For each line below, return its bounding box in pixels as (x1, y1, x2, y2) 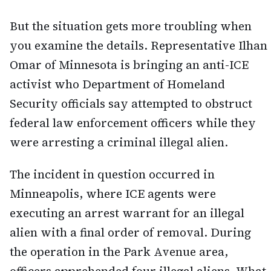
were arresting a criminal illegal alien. (10, 134, 228, 151)
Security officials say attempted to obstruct (10, 96, 252, 112)
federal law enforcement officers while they (10, 115, 256, 131)
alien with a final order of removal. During (10, 224, 251, 241)
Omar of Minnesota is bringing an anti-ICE (10, 57, 249, 73)
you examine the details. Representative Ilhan (10, 38, 267, 54)
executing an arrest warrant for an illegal (10, 205, 244, 221)
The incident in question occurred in (10, 166, 215, 183)
